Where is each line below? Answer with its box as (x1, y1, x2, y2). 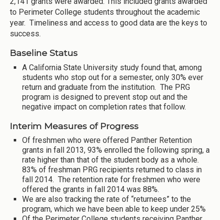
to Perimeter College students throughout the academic (10, 7, 200, 17)
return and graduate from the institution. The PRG (22, 82, 190, 92)
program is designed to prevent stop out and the (22, 92, 188, 102)
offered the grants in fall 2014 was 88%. (22, 185, 159, 194)
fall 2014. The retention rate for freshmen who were (22, 175, 200, 185)
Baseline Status (10, 48, 78, 58)
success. (10, 28, 41, 38)
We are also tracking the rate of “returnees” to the (22, 194, 191, 204)
